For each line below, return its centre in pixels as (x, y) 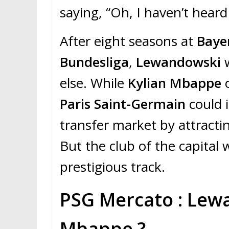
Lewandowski (180, 62)
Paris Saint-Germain (124, 104)
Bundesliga (94, 62)
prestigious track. (112, 167)
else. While (92, 83)
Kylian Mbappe (173, 83)
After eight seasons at (128, 41)
